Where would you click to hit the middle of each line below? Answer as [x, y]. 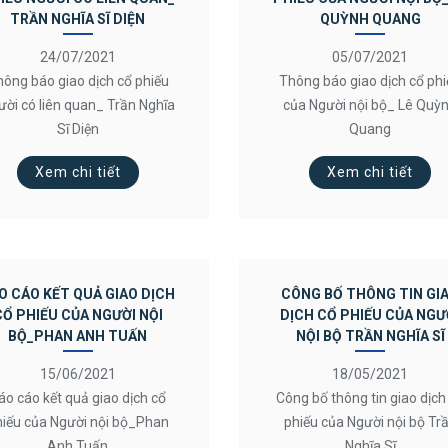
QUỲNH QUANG [370, 19]
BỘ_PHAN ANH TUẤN [78, 336]
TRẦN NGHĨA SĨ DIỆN [78, 19]
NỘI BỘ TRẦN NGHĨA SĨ [370, 336]
